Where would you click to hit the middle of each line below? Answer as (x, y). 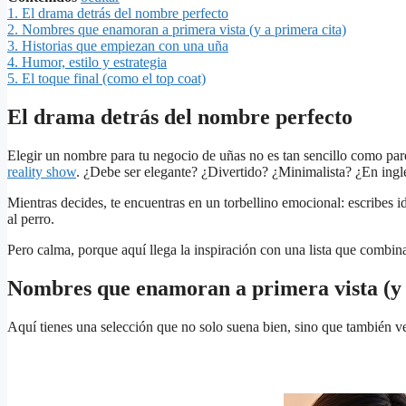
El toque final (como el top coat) (114, 79)
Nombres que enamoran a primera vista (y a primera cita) (184, 30)
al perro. (31, 219)
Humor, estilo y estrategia (94, 63)
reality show (42, 172)
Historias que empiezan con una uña (125, 46)
